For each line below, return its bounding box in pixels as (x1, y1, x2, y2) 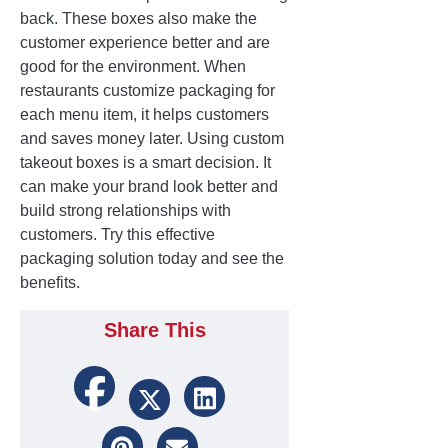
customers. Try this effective (20, 226, 215, 244)
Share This (103, 319, 206, 342)
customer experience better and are (20, 34, 270, 52)
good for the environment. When (20, 58, 246, 76)
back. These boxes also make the (20, 10, 257, 28)
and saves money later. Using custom (20, 130, 284, 148)
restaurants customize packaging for (20, 82, 275, 100)
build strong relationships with (20, 202, 231, 220)
